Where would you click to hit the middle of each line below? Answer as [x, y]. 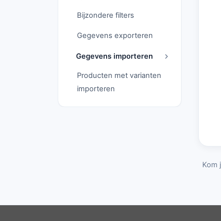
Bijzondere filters [105, 16]
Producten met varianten [119, 76]
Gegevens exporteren [115, 36]
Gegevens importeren [114, 56]
